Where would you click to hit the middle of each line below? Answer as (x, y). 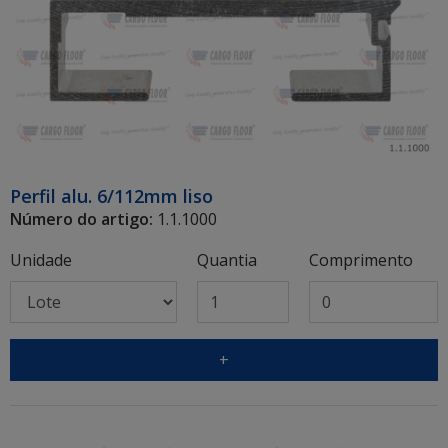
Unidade (41, 259)
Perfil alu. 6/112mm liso (111, 195)
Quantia (226, 259)
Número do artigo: (81, 218)
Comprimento (360, 259)
